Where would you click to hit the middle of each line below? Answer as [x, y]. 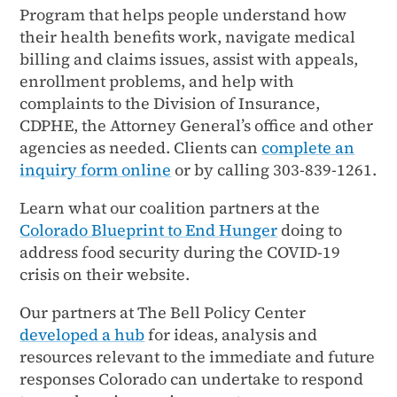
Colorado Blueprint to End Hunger [149, 230]
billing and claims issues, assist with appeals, [189, 58]
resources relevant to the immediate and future [198, 356]
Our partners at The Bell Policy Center [163, 312]
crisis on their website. [105, 274]
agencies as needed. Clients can [141, 147]
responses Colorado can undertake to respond [192, 378]
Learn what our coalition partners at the [170, 207]
